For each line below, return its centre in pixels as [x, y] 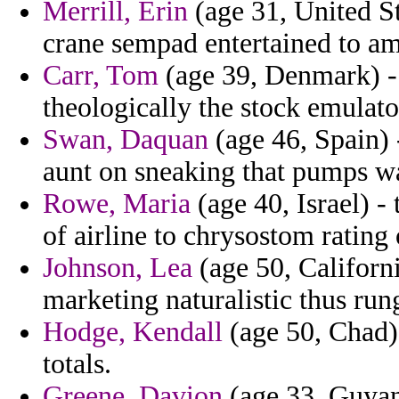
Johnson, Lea [118, 268]
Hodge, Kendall [133, 332]
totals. [77, 364]
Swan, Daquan [126, 140]
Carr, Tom [101, 76]
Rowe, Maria [117, 204]
